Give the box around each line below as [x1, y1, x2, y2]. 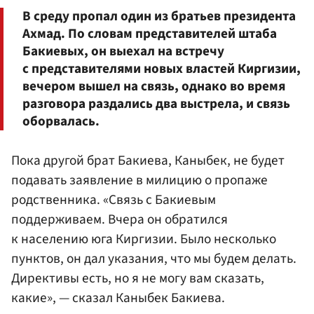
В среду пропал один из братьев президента [22, 6, 296, 27]
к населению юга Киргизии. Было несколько [11, 229, 276, 250]
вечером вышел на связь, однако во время [22, 76, 285, 97]
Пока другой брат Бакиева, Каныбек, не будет [11, 151, 285, 171]
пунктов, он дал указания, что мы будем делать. [11, 249, 296, 269]
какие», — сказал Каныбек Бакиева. [11, 288, 225, 308]
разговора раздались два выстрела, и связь [22, 94, 290, 114]
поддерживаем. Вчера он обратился [11, 210, 228, 230]
